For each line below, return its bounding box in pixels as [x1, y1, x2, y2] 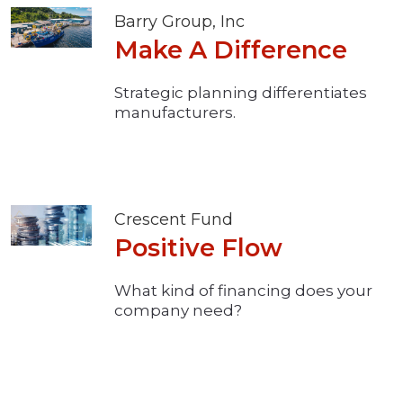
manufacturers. [114, 103, 236, 122]
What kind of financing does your [114, 282, 372, 300]
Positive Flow [114, 233, 282, 264]
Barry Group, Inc [114, 12, 245, 32]
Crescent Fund [114, 210, 233, 230]
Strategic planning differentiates [114, 84, 367, 103]
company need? [114, 301, 242, 320]
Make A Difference [114, 35, 347, 66]
